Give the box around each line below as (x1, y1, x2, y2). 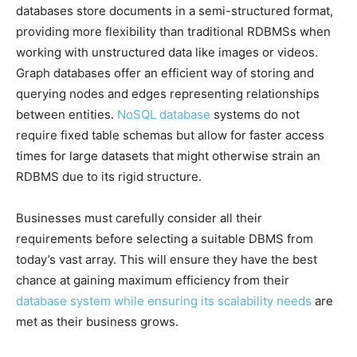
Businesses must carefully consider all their (16, 210, 262, 226)
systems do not (210, 106, 300, 122)
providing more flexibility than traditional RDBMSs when (16, 23, 331, 39)
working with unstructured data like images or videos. (16, 44, 318, 60)
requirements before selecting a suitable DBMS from (16, 230, 313, 246)
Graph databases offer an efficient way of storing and (16, 65, 314, 80)
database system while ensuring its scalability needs (16, 292, 312, 308)
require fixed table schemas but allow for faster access (16, 127, 324, 143)
